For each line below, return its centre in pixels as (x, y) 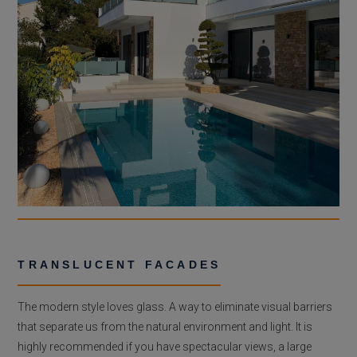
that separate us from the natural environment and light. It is (165, 326)
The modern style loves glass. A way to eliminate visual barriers (175, 306)
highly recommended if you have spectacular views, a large (165, 346)
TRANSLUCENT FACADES (120, 264)
